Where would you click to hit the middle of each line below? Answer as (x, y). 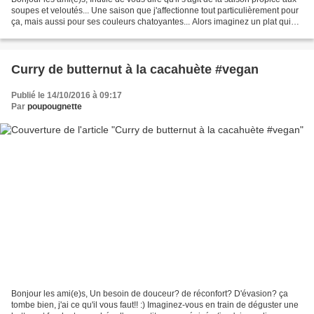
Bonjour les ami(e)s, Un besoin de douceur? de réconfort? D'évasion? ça (150, 294)
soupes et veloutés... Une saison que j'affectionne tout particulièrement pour (155, 10)
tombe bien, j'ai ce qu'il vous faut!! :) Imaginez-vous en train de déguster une (155, 305)
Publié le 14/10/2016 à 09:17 (67, 95)
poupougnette (55, 106)
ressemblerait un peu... (55, 33)
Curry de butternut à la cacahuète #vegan (135, 69)
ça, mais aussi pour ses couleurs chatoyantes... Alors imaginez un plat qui (151, 21)
